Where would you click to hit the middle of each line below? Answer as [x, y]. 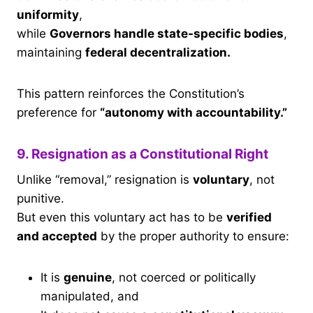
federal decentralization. [158, 52]
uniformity [48, 14]
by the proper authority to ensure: [193, 236]
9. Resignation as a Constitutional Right [143, 154]
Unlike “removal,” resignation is [105, 180]
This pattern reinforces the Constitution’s [131, 93]
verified [249, 218]
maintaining [51, 52]
